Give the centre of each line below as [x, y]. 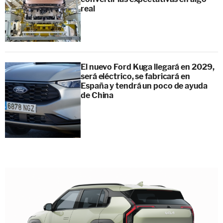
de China [97, 95]
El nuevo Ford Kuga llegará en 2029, [148, 67]
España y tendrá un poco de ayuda [144, 86]
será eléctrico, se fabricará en [135, 76]
